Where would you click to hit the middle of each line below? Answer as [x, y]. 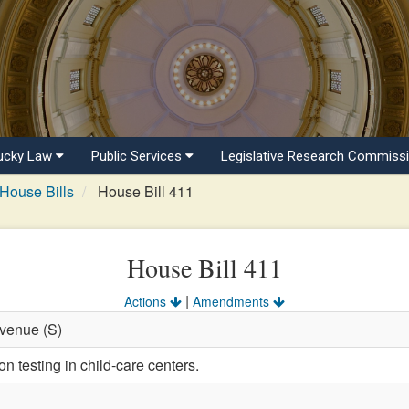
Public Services [138, 156]
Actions [147, 301]
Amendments [233, 301]
